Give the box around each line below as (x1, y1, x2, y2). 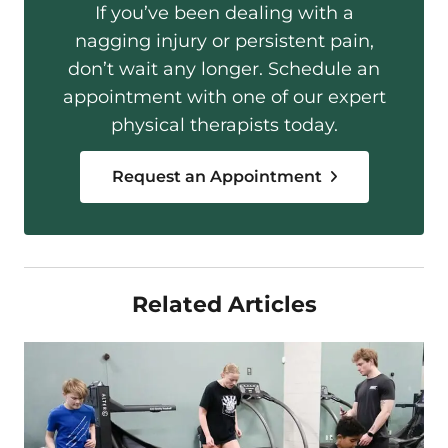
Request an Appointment (111, 166, 326, 186)
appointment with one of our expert (62, 86, 386, 109)
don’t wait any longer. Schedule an (68, 58, 380, 81)
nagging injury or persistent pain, (74, 30, 374, 53)
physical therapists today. (110, 114, 338, 137)
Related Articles (131, 290, 317, 318)
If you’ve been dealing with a (94, 2, 354, 25)
